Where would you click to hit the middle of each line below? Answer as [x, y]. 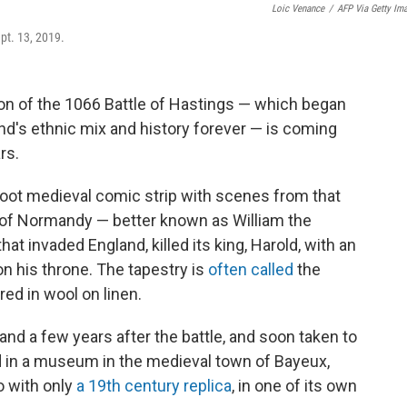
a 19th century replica [154, 386]
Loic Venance [298, 9]
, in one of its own [294, 386]
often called [251, 270]
